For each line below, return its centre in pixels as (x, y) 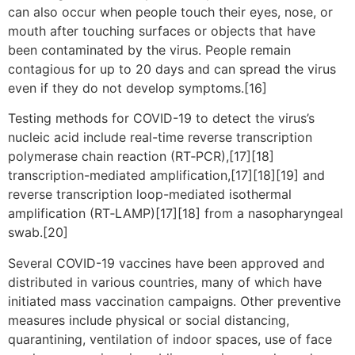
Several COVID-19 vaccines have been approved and (166, 263)
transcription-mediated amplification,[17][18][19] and (166, 176)
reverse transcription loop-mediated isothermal (150, 195)
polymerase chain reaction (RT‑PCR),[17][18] (141, 157)
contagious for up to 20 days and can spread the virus (172, 69)
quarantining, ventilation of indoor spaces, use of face (170, 339)
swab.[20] (38, 233)
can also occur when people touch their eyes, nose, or (170, 11)
